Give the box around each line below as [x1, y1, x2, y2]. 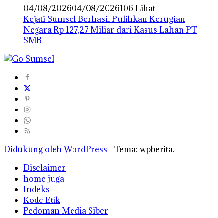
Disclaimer [23, 162, 66, 173]
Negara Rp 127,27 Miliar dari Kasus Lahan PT [23, 24, 197, 35]
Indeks [23, 183, 50, 195]
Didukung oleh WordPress [4, 144, 107, 155]
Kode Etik [23, 194, 60, 205]
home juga [23, 173, 64, 184]
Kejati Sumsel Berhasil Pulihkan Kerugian [23, 13, 185, 24]
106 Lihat [120, 2, 155, 14]
